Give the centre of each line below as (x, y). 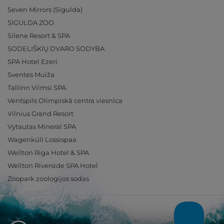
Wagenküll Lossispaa (42, 139)
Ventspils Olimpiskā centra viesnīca (65, 100)
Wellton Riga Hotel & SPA (48, 152)
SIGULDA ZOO (31, 22)
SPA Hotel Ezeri (32, 61)
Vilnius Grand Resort (40, 113)
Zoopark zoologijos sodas (48, 178)
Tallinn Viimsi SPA (37, 87)
